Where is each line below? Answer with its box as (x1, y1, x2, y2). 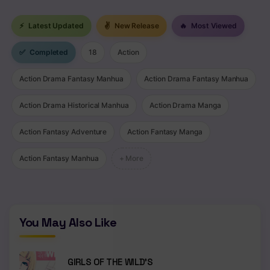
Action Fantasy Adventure (19, 127, 107, 136)
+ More (119, 153, 144, 163)
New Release (112, 20, 159, 30)
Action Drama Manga (149, 100, 221, 110)
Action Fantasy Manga (127, 127, 202, 136)
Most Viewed (189, 20, 237, 30)
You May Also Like (19, 214, 117, 230)
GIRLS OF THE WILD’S (67, 256, 153, 268)
